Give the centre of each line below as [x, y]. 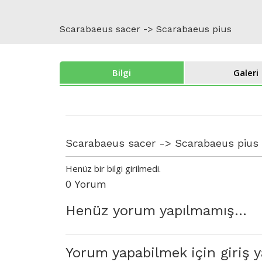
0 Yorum [86, 184]
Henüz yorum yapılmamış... [156, 211]
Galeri [246, 73]
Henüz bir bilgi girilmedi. [113, 168]
